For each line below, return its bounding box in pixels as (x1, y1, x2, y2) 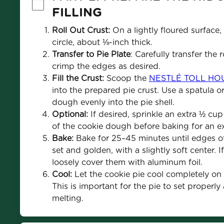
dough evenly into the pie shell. (51, 97, 174, 107)
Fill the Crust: (51, 73, 104, 83)
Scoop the (103, 73, 149, 83)
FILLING (51, 5, 102, 19)
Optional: (51, 109, 88, 119)
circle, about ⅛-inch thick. (51, 37, 152, 47)
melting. (51, 193, 83, 203)
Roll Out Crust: (51, 25, 110, 35)
